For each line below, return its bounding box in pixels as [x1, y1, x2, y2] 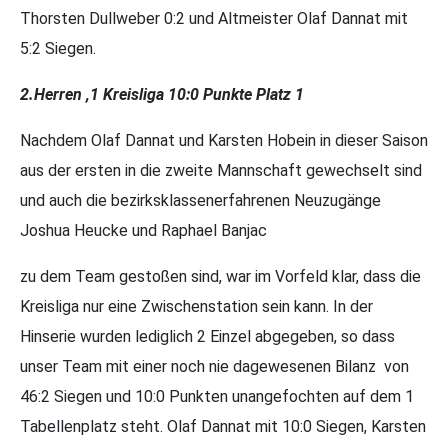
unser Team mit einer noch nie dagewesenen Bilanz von [20, 357, 409, 376]
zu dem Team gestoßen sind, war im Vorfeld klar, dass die [20, 267, 421, 286]
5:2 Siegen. [20, 39, 96, 58]
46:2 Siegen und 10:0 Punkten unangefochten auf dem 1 [20, 387, 414, 406]
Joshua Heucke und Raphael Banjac [20, 221, 267, 240]
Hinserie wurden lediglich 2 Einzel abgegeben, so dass [20, 327, 395, 346]
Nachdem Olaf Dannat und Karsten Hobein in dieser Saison [20, 131, 428, 150]
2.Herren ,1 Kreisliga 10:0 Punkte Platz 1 [20, 85, 304, 104]
